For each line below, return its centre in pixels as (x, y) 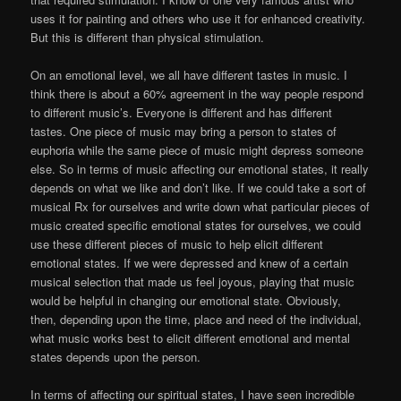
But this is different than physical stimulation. (148, 37)
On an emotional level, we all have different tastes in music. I (189, 74)
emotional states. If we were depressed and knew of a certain (190, 262)
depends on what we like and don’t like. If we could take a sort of (199, 187)
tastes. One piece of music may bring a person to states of (184, 131)
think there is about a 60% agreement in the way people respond (197, 93)
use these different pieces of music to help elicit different (177, 243)
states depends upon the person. (116, 356)
